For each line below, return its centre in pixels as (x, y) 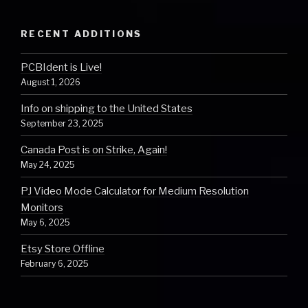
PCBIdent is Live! (61, 67)
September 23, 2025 (62, 123)
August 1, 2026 (51, 82)
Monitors (42, 207)
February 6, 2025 (55, 263)
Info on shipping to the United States (107, 108)
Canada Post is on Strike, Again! (94, 150)
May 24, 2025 (48, 164)
